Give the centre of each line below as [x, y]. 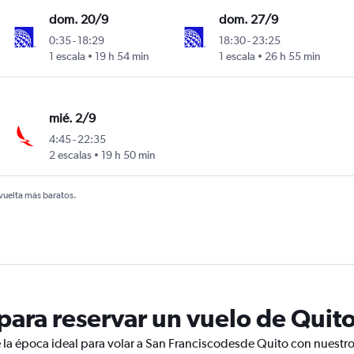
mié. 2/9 [72, 119]
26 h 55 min [293, 56]
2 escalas [70, 155]
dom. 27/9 [249, 20]
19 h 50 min [128, 155]
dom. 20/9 [78, 20]
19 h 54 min [122, 56]
